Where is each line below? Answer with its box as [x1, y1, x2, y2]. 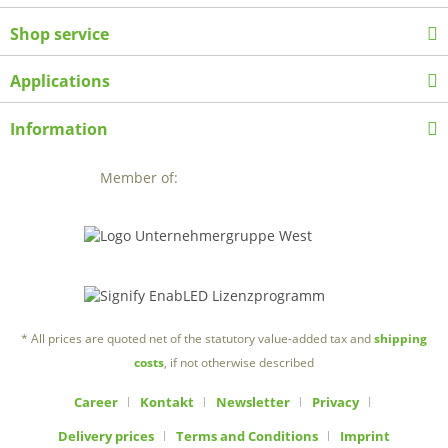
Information [10, 118, 108, 141]
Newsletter [216, 392, 290, 411]
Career [74, 392, 118, 411]
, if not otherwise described [164, 353, 314, 371]
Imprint [340, 426, 390, 445]
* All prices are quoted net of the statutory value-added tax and [21, 329, 374, 347]
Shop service [10, 22, 109, 45]
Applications [10, 70, 110, 93]
